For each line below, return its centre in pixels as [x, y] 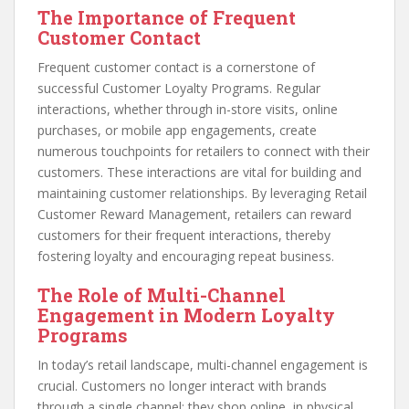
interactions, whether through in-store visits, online [188, 110]
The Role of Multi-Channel [162, 295]
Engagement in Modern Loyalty [186, 315]
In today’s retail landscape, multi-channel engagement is [203, 365]
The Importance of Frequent [167, 18]
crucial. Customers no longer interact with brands [182, 386]
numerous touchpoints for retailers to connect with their [204, 152]
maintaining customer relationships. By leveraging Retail [202, 194]
